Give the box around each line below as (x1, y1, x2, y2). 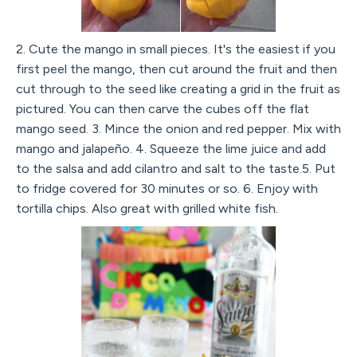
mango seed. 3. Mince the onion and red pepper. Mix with (16, 121, 341, 137)
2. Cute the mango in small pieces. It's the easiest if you (16, 41, 335, 57)
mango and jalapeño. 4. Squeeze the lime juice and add (16, 141, 326, 157)
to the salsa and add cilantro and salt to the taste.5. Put (16, 161, 335, 177)
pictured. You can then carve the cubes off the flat (16, 101, 309, 117)
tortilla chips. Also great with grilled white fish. (16, 201, 278, 217)
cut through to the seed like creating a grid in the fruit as (16, 81, 340, 97)
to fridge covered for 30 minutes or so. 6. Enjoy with (16, 181, 318, 197)
